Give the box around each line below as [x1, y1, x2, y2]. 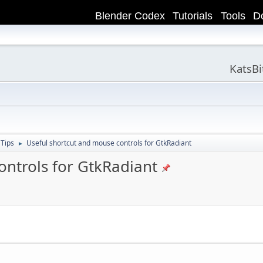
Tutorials [173, 10, 213, 22]
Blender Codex [95, 10, 165, 22]
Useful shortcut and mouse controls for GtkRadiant [26, 137, 191, 148]
